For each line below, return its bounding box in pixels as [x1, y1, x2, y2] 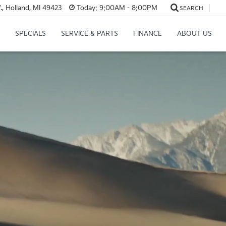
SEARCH [179, 5, 203, 12]
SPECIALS [15, 30, 46, 38]
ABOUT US [177, 30, 212, 38]
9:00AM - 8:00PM [97, 4, 157, 12]
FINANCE [133, 30, 162, 38]
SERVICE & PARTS [61, 30, 118, 38]
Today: [76, 4, 97, 12]
